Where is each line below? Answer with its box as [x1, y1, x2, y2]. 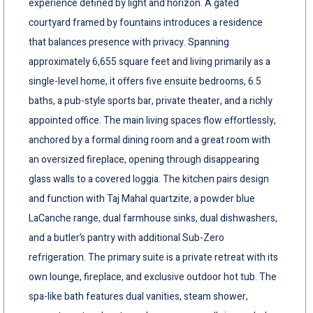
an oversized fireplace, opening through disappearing [29, 152, 259, 167]
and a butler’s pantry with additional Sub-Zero [29, 230, 224, 245]
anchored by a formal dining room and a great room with [29, 132, 270, 147]
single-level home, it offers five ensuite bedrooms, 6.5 [29, 73, 261, 89]
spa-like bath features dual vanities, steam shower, [29, 289, 248, 304]
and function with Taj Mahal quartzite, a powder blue [29, 191, 255, 206]
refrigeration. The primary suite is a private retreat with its [29, 249, 278, 265]
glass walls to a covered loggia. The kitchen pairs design [29, 171, 269, 187]
